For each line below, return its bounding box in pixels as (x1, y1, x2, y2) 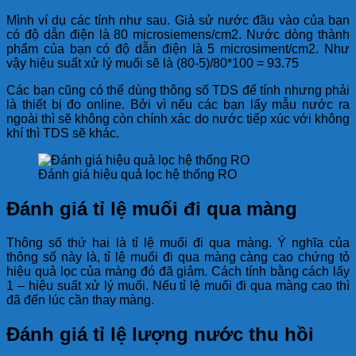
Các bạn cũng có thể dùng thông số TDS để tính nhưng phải (6, 83, 350, 98)
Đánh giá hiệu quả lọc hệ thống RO (38, 168, 237, 182)
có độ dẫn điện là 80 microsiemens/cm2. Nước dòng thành (6, 28, 350, 42)
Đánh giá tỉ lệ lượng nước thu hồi (6, 323, 314, 346)
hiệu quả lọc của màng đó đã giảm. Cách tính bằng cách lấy (6, 265, 350, 279)
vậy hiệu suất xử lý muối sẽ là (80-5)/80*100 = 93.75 (6, 56, 299, 71)
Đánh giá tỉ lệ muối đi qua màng (6, 198, 297, 220)
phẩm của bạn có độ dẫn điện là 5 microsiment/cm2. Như (6, 42, 350, 56)
